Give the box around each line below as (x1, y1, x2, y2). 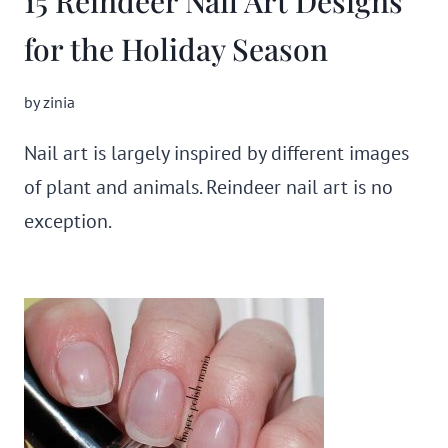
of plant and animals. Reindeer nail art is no (24, 174, 393, 200)
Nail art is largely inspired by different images (24, 140, 409, 166)
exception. (24, 208, 112, 234)
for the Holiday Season (24, 29, 328, 69)
